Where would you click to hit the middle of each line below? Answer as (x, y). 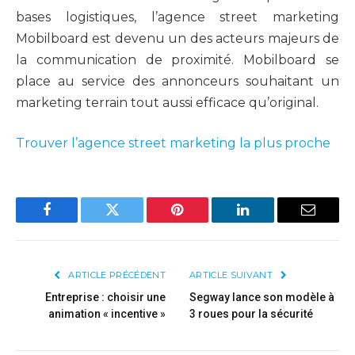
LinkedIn (267, 221)
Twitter (132, 221)
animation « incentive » (107, 314)
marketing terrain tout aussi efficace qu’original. (167, 102)
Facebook (73, 221)
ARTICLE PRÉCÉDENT (116, 275)
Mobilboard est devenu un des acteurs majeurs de (177, 38)
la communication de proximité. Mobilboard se (177, 59)
